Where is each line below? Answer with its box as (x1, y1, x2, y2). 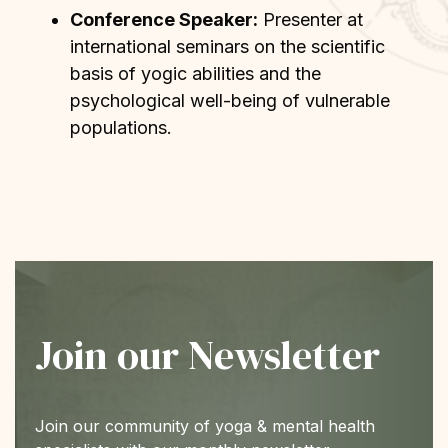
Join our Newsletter (35, 327, 380, 382)
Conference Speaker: (70, 8, 258, 30)
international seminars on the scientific (70, 35, 385, 57)
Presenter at (258, 8, 363, 30)
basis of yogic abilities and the (70, 62, 321, 84)
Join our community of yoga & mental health (35, 415, 375, 436)
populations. (70, 116, 172, 138)
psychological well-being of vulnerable (70, 89, 390, 111)
